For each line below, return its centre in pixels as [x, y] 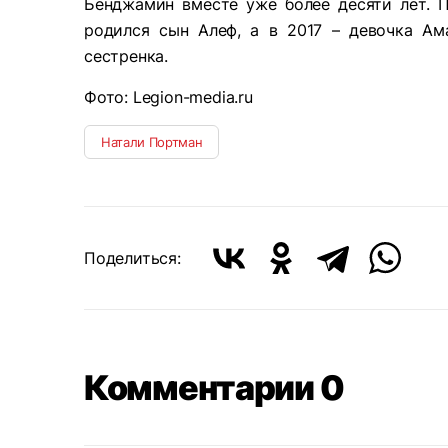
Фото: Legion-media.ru [168, 97]
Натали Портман [152, 142]
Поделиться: [132, 258]
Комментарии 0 [214, 387]
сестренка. [126, 56]
